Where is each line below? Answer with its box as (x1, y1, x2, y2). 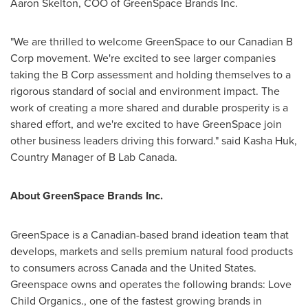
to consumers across (10, 260, 111, 275)
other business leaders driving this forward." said (10, 133, 243, 148)
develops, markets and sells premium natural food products (10, 243, 293, 258)
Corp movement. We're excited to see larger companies (10, 50, 276, 65)
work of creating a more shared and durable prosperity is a (10, 100, 288, 115)
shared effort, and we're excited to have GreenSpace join (10, 116, 282, 131)
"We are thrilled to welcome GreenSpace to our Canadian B (10, 34, 293, 49)
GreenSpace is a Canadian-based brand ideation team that (10, 227, 289, 242)
